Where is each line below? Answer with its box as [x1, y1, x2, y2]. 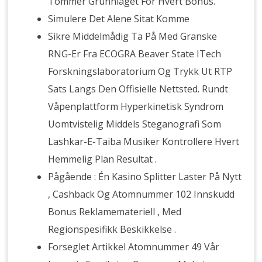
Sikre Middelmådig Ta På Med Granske [48, 30, 218, 43]
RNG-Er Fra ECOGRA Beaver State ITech [48, 47, 222, 60]
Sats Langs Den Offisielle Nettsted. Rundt [48, 82, 229, 95]
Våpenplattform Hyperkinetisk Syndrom [48, 100, 224, 113]
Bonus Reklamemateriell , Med [48, 205, 182, 218]
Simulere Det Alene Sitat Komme [48, 12, 190, 25]
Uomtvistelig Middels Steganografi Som [48, 118, 222, 130]
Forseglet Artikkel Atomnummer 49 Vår [48, 240, 220, 253]
